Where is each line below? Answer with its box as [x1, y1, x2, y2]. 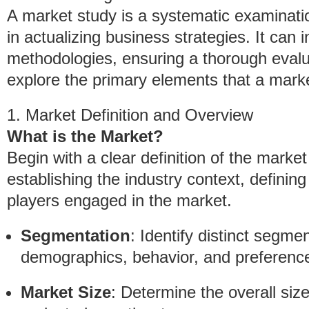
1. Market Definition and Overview [7, 106, 253, 124]
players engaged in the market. [7, 191, 232, 210]
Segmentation [21, 226, 130, 245]
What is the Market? [7, 127, 163, 146]
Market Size [21, 283, 111, 301]
